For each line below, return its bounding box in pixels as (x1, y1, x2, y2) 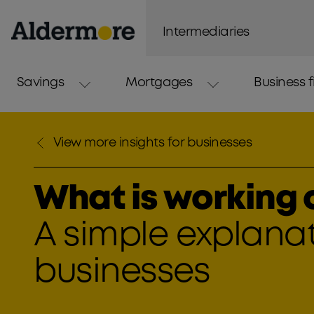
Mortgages (125, 77, 193, 89)
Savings (17, 77, 64, 89)
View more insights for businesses (53, 137, 252, 149)
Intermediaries (163, 27, 250, 38)
